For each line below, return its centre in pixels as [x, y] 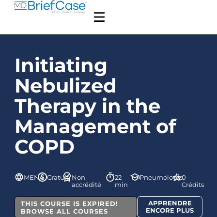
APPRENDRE [170, 203]
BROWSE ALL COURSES [64, 211]
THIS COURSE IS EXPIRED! [70, 203]
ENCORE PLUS [170, 210]
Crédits [193, 184]
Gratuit [58, 177]
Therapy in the [87, 106]
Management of [95, 126]
